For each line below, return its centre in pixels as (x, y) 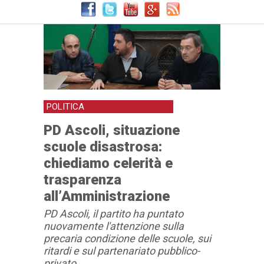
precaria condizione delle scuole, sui (127, 238)
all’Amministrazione (107, 196)
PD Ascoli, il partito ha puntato (113, 213)
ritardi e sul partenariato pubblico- (122, 250)
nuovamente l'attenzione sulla (114, 226)
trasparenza (82, 179)
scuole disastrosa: (103, 146)
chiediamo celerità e (108, 163)
